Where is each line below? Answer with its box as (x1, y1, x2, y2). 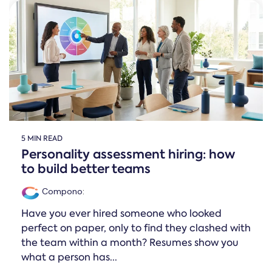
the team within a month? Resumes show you (21, 236, 239, 249)
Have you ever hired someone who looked (21, 207, 222, 220)
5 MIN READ (21, 134, 63, 143)
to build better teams (21, 160, 151, 177)
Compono (39, 186, 83, 197)
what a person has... (21, 251, 117, 263)
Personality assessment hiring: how (21, 146, 235, 163)
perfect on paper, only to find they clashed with (21, 222, 251, 234)
